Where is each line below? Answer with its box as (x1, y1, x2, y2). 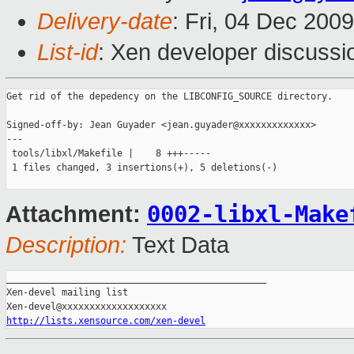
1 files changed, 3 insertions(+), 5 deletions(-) (6, 162, 277, 174)
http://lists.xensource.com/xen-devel (6, 315, 205, 327)
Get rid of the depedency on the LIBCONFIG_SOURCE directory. (6, 91, 333, 103)
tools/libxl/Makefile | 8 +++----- (6, 148, 211, 160)
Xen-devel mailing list (6, 287, 128, 299)
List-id (37, 40, 98, 66)
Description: (6, 232, 126, 258)
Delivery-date (37, 9, 172, 35)
